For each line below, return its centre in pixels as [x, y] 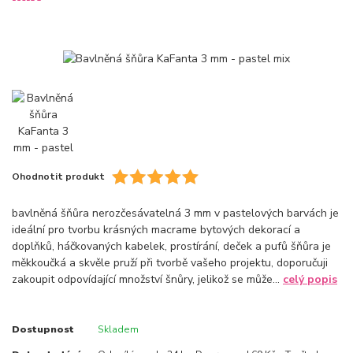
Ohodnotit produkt [58, 176]
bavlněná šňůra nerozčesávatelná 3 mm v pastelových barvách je [175, 213]
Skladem [118, 329]
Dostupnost [43, 329]
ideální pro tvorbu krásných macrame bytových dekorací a [156, 229]
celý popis [310, 279]
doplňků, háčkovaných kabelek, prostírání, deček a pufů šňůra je [171, 246]
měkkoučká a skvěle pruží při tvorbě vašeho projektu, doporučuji [170, 262]
